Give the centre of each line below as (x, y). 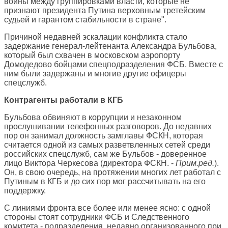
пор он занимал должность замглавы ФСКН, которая (104, 136)
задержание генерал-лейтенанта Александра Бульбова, (110, 46)
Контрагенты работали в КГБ (64, 100)
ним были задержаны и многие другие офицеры (95, 74)
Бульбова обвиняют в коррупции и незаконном (93, 118)
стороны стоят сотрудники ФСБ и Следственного (97, 217)
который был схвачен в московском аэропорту (92, 55)
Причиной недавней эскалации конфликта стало (96, 37)
